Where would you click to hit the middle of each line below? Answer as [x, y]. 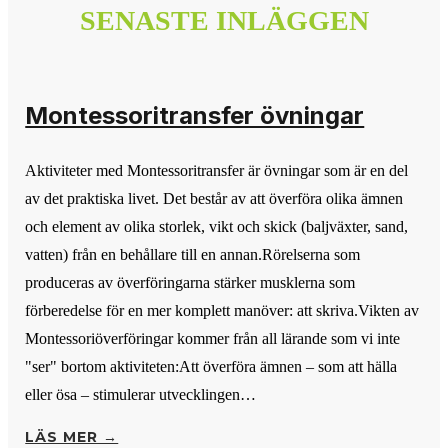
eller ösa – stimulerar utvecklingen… [141, 394]
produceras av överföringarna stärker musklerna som [190, 282]
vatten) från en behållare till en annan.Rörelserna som [193, 254]
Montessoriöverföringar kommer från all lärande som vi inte [213, 338]
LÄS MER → [72, 436]
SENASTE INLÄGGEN [224, 20]
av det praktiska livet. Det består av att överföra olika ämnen [214, 198]
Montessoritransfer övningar [195, 115]
